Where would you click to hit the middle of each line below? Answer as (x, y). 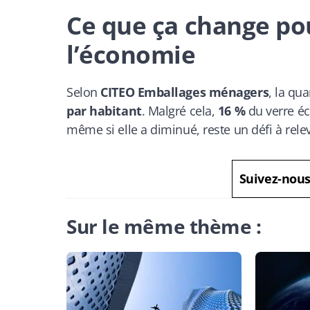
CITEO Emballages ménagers (185, 92)
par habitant (104, 110)
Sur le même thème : (164, 226)
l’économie (131, 54)
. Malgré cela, (180, 110)
